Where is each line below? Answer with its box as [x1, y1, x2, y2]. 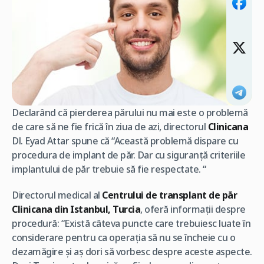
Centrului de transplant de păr [100, 189, 237, 202]
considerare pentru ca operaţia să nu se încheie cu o [12, 231, 235, 245]
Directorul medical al [12, 189, 100, 202]
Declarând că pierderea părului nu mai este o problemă [12, 106, 248, 120]
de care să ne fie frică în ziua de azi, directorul [12, 120, 208, 134]
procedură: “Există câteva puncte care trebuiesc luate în [12, 217, 250, 230]
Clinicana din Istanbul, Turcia [12, 203, 140, 216]
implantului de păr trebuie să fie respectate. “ [12, 163, 206, 176]
